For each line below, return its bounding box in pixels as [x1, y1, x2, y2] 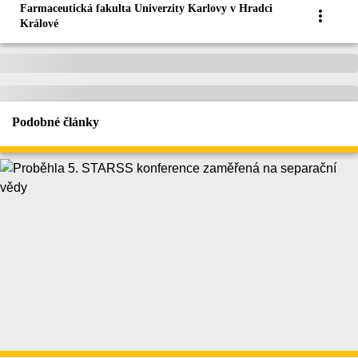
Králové [20, 18, 58, 30]
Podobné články [12, 115, 99, 129]
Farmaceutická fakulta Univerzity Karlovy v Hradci [20, 2, 272, 15]
